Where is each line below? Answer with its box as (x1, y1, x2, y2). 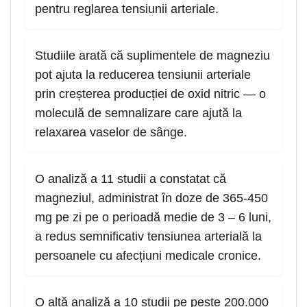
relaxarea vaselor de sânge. (35, 125, 187, 140)
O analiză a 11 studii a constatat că (35, 172, 226, 186)
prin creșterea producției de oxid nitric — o (35, 87, 266, 101)
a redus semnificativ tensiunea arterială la (35, 230, 262, 244)
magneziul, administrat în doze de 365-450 (35, 191, 268, 206)
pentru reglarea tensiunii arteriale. (35, 2, 219, 16)
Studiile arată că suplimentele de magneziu (35, 49, 270, 63)
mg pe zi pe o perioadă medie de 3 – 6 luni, (35, 210, 271, 225)
